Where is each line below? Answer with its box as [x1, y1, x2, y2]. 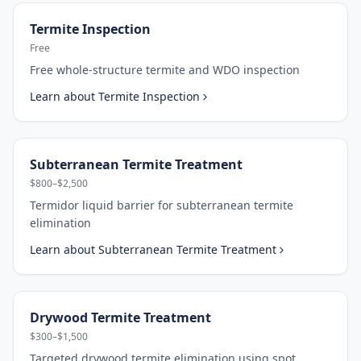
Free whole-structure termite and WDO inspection [30, 62, 300, 77]
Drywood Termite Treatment [30, 309, 211, 326]
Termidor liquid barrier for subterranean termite [30, 197, 293, 213]
